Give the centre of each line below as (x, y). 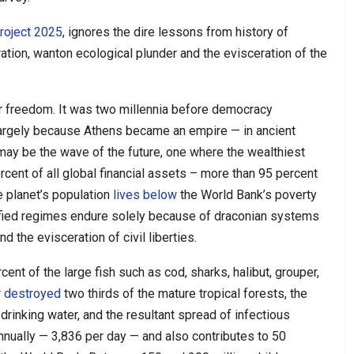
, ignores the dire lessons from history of (175, 32)
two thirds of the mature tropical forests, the (184, 293)
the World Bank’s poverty (247, 194)
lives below (145, 194)
